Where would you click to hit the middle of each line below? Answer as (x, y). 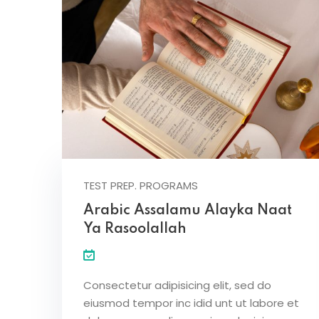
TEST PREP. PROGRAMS (141, 186)
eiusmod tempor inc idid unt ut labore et (191, 303)
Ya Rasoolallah (135, 230)
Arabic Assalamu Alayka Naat (188, 211)
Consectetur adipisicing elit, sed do (177, 286)
